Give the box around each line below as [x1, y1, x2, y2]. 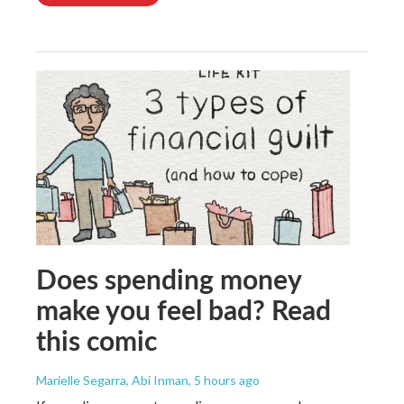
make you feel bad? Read [36, 289, 331, 328]
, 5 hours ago [188, 372, 260, 388]
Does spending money [36, 259, 301, 298]
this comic [36, 320, 157, 359]
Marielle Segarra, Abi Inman [36, 372, 188, 388]
